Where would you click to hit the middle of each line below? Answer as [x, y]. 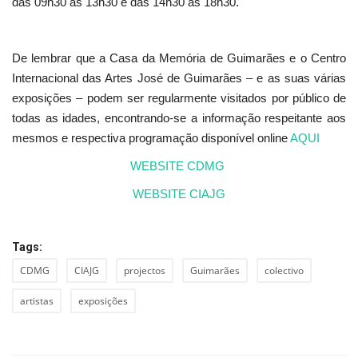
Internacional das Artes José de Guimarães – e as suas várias [179, 78]
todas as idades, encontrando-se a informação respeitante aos [179, 118]
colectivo [284, 271]
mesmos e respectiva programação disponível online [151, 138]
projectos [145, 271]
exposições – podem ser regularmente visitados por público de [179, 98]
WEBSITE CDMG [179, 166]
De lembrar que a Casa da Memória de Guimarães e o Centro [179, 58]
